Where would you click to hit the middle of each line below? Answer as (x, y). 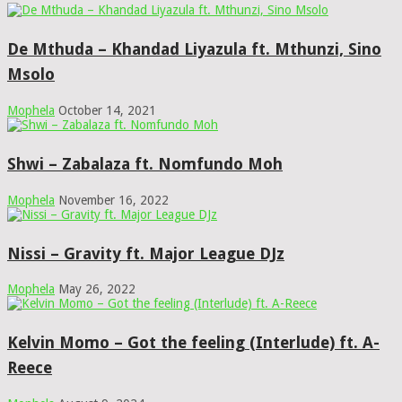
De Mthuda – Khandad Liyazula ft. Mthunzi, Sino (194, 48)
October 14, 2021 (107, 110)
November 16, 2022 (114, 200)
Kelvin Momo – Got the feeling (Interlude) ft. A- (193, 343)
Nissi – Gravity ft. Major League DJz (146, 253)
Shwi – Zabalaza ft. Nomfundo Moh (145, 163)
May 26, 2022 (97, 289)
